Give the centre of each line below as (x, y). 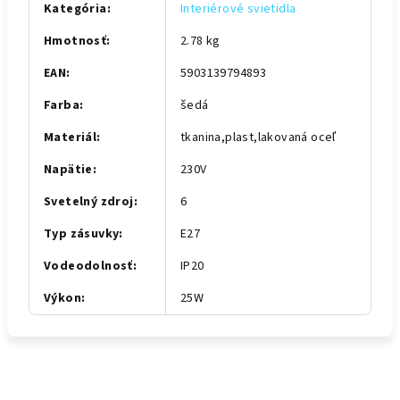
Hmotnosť (75, 41)
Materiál (71, 137)
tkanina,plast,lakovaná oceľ (258, 137)
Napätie (68, 170)
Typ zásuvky (82, 234)
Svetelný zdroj (89, 202)
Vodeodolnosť (88, 266)
